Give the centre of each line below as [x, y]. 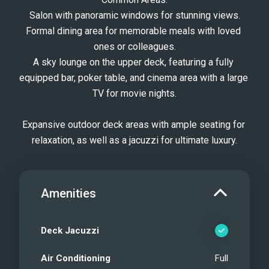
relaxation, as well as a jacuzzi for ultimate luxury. [134, 140]
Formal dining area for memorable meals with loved [133, 31]
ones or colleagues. [134, 47]
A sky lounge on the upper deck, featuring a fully [133, 62]
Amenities [68, 193]
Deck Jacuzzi [70, 231]
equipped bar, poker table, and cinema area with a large [134, 78]
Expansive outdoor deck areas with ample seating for [133, 125]
